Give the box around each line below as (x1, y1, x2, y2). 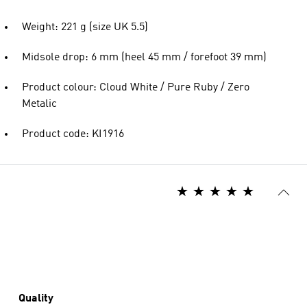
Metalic (22, 99, 57, 110)
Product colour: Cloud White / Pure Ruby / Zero (22, 82, 249, 94)
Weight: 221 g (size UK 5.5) (22, 22, 148, 34)
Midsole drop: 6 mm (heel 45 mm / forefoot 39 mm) (22, 52, 267, 64)
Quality (19, 293, 53, 305)
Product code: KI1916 (22, 129, 124, 140)
